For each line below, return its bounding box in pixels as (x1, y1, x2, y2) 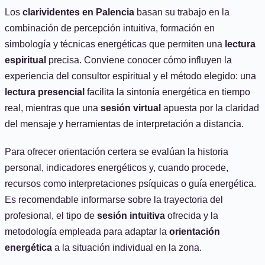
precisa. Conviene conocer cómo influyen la (46, 55, 232, 65)
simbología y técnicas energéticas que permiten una (5, 39, 225, 49)
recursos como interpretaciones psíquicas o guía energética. (5, 179, 256, 189)
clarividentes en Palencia (22, 7, 134, 17)
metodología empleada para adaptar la (5, 227, 169, 237)
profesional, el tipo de (5, 211, 97, 221)
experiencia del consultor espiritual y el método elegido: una (5, 71, 256, 81)
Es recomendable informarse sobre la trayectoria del (5, 195, 223, 205)
